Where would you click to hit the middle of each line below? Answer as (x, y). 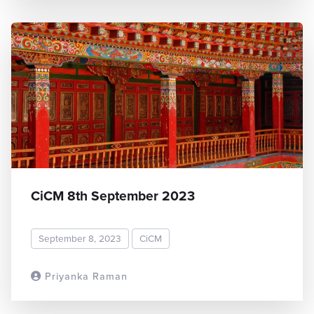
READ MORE (257, 275)
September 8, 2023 (80, 238)
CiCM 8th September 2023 (113, 196)
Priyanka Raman (84, 276)
